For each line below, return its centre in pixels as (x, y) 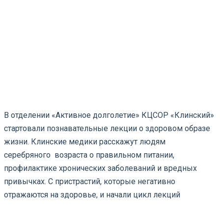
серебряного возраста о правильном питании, (89, 155)
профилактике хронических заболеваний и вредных (100, 168)
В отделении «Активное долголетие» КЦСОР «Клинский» (109, 115)
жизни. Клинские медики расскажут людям (85, 141)
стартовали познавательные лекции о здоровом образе (107, 128)
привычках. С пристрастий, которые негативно (90, 181)
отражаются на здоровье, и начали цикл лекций (92, 194)
